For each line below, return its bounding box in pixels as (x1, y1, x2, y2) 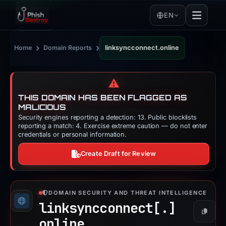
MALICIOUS (18, 102, 67, 112)
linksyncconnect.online (105, 44, 179, 51)
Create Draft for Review (81, 150, 156, 157)
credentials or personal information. (18, 131, 127, 138)
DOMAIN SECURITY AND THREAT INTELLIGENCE (48, 189, 207, 196)
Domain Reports (43, 44, 92, 51)
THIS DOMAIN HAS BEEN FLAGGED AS (18, 93, 187, 102)
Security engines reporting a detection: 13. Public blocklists (18, 114, 197, 121)
